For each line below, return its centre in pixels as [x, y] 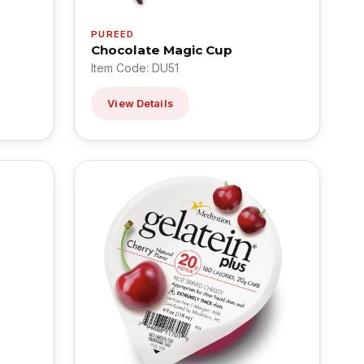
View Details [140, 104]
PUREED [113, 35]
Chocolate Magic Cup [162, 50]
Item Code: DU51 [135, 68]
